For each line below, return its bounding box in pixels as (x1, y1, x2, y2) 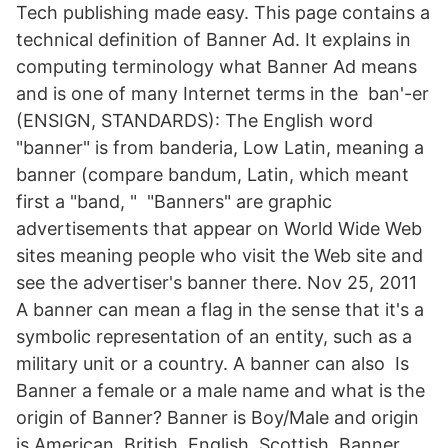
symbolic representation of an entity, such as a (16, 326, 412, 347)
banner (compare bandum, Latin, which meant (16, 164, 409, 185)
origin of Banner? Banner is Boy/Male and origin (16, 407, 419, 428)
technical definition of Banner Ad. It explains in (16, 29, 411, 50)
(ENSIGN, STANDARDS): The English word (16, 110, 373, 131)
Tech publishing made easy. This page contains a (16, 2, 430, 23)
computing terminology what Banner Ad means (16, 56, 417, 77)
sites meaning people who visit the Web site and (16, 245, 423, 266)
